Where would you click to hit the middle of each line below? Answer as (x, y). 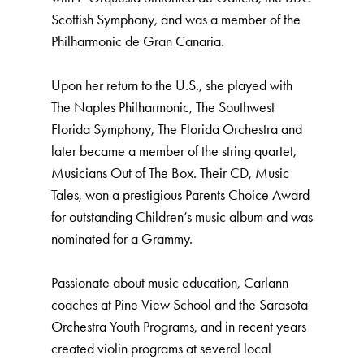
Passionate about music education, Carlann (170, 283)
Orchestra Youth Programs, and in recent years (179, 327)
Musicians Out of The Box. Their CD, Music (170, 173)
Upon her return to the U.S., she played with (172, 85)
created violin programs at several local (161, 349)
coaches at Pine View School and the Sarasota (180, 305)
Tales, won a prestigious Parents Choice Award (180, 195)
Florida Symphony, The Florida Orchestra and (177, 129)
